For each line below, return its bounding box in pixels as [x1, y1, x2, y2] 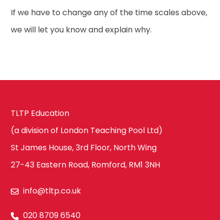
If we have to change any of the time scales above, [11, 6, 208, 18]
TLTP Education [11, 107, 70, 119]
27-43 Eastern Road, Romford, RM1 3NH [11, 159, 161, 170]
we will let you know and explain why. [11, 24, 154, 35]
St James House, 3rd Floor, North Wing [11, 141, 157, 153]
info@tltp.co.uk [23, 185, 82, 196]
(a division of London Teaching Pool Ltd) [11, 124, 163, 136]
